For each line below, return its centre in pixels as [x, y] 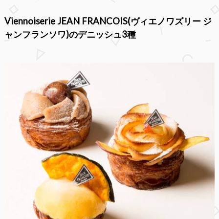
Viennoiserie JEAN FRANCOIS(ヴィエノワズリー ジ [108, 21]
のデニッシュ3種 [102, 34]
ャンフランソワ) [36, 34]
